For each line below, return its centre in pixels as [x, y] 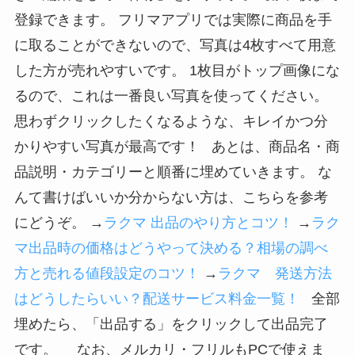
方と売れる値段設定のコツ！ [107, 273]
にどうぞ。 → [59, 222]
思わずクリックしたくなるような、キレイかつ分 [171, 121]
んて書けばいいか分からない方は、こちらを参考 [171, 197]
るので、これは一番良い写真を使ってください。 [171, 95]
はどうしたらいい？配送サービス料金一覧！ [157, 298]
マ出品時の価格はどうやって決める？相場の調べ [171, 248]
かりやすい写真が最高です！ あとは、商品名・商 [177, 146]
